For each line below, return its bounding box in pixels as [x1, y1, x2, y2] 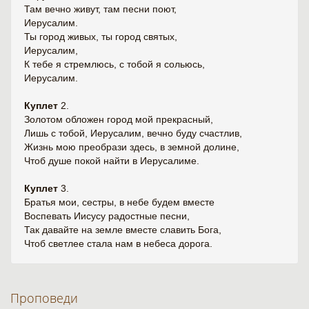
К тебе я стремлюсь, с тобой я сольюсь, [24, 59, 205, 70]
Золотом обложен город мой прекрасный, [24, 114, 213, 125]
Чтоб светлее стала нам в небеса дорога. [24, 238, 212, 249]
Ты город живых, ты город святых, [24, 31, 177, 42]
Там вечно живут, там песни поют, [24, 3, 177, 14]
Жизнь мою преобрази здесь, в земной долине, [24, 141, 239, 152]
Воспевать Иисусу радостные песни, [24, 210, 190, 221]
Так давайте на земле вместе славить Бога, [24, 224, 221, 235]
